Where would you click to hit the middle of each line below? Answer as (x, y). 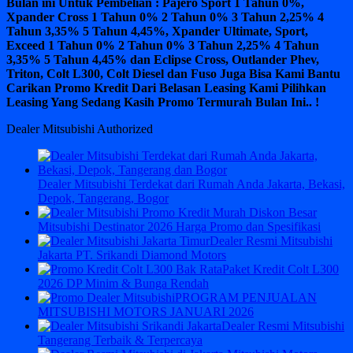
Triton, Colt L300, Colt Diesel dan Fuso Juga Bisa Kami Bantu (173, 73)
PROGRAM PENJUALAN (246, 297)
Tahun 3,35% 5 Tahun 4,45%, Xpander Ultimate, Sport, (157, 31)
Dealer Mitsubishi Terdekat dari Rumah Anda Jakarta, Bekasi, (191, 184)
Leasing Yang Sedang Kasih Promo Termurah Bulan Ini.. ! (163, 102)
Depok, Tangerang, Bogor (103, 198)
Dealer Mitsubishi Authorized (80, 128)
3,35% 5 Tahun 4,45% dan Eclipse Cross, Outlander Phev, (163, 59)
